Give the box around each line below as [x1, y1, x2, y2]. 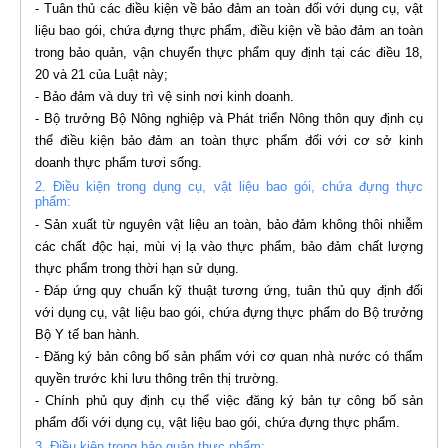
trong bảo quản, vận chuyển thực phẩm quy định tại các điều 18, [35, 45, 423, 61]
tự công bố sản [327, 393, 424, 409]
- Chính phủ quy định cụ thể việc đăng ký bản [35, 393, 328, 409]
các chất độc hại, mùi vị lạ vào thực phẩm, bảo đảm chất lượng [35, 239, 423, 255]
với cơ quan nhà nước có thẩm [231, 349, 424, 365]
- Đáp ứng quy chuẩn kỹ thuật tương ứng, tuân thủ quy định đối [35, 283, 423, 299]
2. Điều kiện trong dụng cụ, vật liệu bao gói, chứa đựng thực [35, 179, 423, 195]
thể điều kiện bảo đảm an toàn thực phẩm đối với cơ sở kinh [35, 133, 423, 149]
